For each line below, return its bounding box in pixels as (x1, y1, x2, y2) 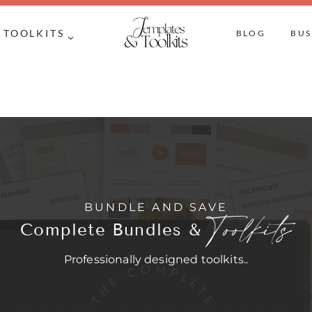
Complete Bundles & (20, 219, 208, 240)
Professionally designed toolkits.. (63, 253, 249, 266)
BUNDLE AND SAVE (84, 201, 228, 214)
